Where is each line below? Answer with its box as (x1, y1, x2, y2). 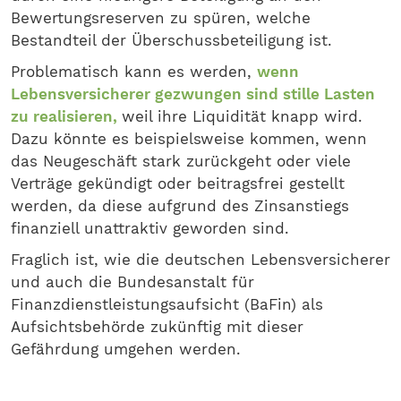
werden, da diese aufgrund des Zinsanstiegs (11, 197, 349, 215)
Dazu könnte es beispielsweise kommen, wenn (11, 130, 367, 148)
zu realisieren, (11, 107, 122, 125)
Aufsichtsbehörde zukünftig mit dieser (11, 318, 303, 336)
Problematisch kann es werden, (11, 63, 257, 81)
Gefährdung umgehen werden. (11, 340, 241, 358)
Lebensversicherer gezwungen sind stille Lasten (11, 85, 375, 103)
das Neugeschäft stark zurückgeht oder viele (11, 152, 351, 170)
